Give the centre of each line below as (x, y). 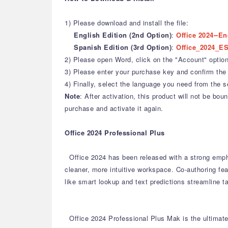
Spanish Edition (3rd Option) (123, 47)
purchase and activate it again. (114, 108)
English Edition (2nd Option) (123, 35)
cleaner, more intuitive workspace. (119, 169)
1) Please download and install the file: (128, 23)
